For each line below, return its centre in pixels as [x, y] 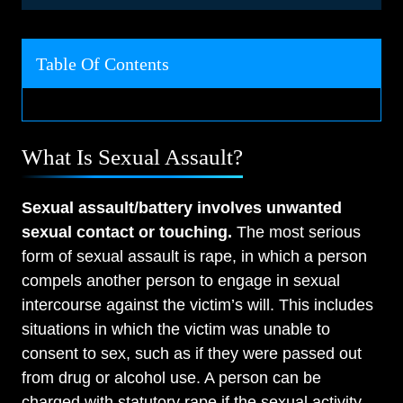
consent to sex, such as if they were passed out [192, 354]
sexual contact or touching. [127, 233]
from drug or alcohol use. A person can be [171, 378]
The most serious [296, 233]
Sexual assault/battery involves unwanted [182, 208]
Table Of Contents [103, 64]
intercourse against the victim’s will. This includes [197, 305]
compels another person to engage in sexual [181, 281]
